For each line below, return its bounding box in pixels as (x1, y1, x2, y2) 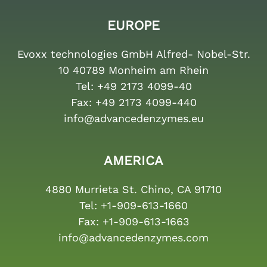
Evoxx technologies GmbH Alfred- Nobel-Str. (17, 48, 250, 61)
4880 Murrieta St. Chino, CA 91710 (45, 183, 222, 196)
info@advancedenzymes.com (58, 231, 209, 244)
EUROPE (107, 18, 160, 33)
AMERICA (104, 153, 163, 169)
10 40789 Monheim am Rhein (58, 64, 209, 77)
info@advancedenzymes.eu (63, 112, 204, 125)
